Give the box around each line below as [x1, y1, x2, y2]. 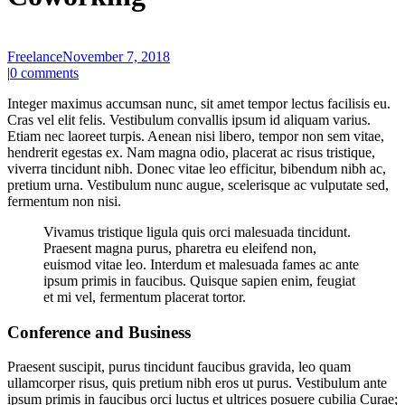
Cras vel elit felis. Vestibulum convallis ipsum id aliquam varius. [7, 111, 371, 127]
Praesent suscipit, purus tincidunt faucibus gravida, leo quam [7, 359, 351, 375]
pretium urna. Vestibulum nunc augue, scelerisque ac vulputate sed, [7, 176, 389, 193]
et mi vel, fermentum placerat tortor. [43, 288, 246, 305]
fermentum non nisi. [7, 193, 121, 209]
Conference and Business [7, 322, 191, 342]
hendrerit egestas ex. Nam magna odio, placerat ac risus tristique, [7, 144, 375, 160]
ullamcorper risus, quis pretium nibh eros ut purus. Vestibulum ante [7, 375, 387, 391]
